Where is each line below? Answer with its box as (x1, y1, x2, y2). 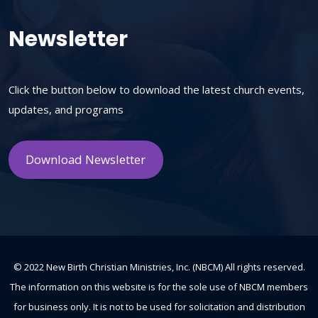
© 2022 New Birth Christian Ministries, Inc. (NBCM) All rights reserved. (13, 261, 305, 274)
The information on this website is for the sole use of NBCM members (10, 280, 308, 294)
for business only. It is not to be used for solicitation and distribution (13, 300, 305, 314)
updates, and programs (9, 102, 124, 116)
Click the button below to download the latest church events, (9, 82, 305, 97)
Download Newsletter (26, 151, 146, 168)
